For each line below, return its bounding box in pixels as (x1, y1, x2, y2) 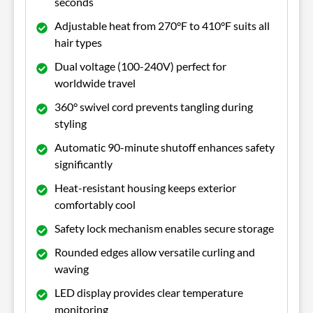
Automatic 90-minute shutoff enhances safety (54, 140, 275, 154)
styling (54, 116, 87, 130)
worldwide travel (54, 75, 136, 89)
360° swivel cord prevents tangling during (54, 99, 253, 113)
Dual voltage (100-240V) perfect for (54, 59, 226, 73)
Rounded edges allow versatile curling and (54, 245, 255, 259)
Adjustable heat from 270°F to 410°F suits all (54, 18, 270, 32)
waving (54, 261, 89, 275)
